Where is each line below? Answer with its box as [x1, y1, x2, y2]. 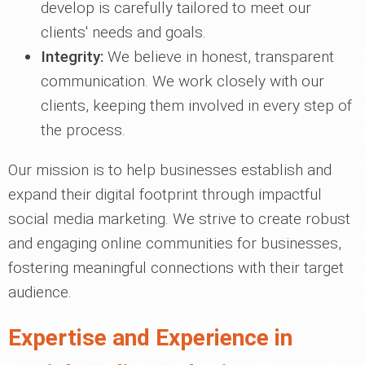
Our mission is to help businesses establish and [8, 161, 332, 179]
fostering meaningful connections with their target [8, 258, 344, 277]
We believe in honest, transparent [103, 47, 334, 66]
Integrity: [41, 47, 103, 66]
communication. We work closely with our [41, 72, 324, 90]
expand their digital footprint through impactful [8, 185, 322, 204]
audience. [8, 283, 72, 301]
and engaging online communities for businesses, [8, 234, 341, 253]
